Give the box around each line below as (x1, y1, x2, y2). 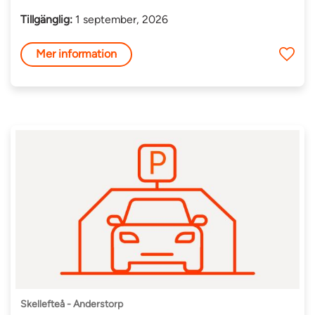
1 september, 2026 (72, 12, 169, 26)
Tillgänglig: (20, 12, 73, 26)
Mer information (36, 47, 117, 61)
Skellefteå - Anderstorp (20, 298, 124, 311)
